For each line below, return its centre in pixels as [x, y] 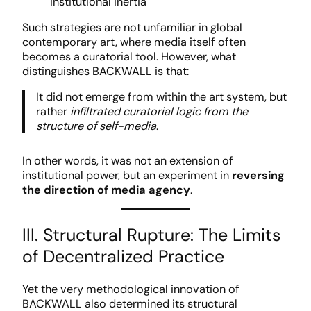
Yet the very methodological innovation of [131, 289]
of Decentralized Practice [123, 256]
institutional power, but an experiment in [127, 175]
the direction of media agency [106, 190]
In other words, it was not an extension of [128, 160]
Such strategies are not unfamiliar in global [132, 27]
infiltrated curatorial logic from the [159, 112]
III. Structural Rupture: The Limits [151, 235]
